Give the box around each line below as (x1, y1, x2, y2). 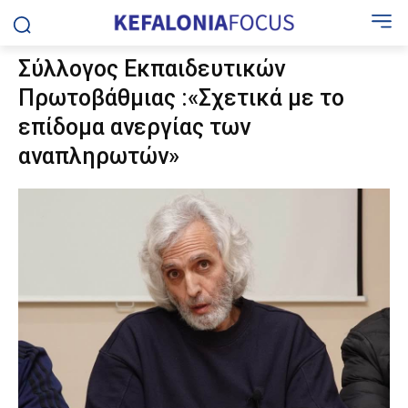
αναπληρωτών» (18, 143, 179, 169)
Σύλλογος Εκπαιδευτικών (18, 56, 285, 82)
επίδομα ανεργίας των (18, 114, 250, 140)
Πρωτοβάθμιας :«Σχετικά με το (18, 85, 344, 111)
